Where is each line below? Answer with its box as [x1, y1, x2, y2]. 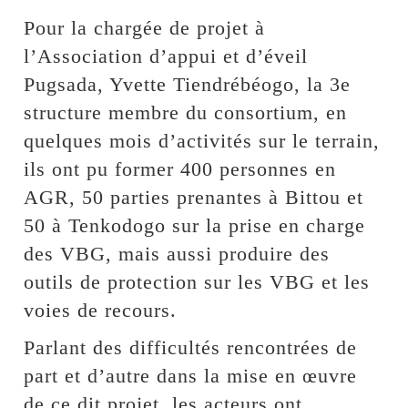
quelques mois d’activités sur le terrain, [24, 129, 381, 153]
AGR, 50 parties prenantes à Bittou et [24, 186, 364, 209]
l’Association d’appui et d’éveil [24, 45, 309, 68]
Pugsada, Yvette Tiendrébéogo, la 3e [24, 73, 352, 97]
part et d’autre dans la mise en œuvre [24, 364, 358, 388]
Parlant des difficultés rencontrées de [24, 336, 358, 360]
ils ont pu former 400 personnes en [24, 158, 337, 181]
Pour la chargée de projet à [24, 16, 266, 40]
